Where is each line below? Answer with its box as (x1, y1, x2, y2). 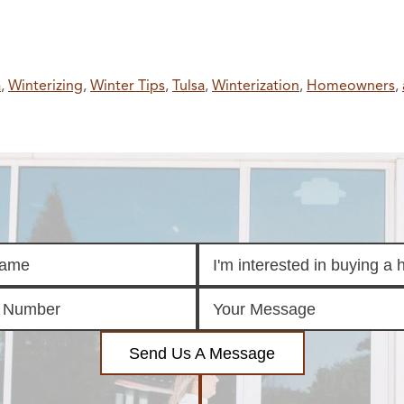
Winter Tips (90, 77, 165, 95)
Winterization (212, 77, 299, 95)
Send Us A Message (128, 343, 276, 363)
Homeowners (307, 77, 395, 95)
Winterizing (8, 77, 83, 95)
